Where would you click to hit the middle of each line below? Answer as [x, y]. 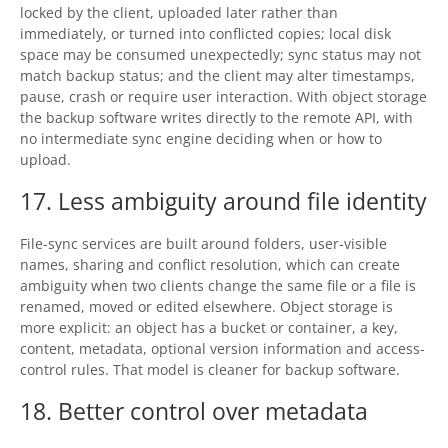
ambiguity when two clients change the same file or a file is [218, 286]
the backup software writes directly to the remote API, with [216, 118]
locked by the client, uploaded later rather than [179, 13]
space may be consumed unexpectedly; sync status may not [220, 55]
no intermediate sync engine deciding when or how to [201, 139]
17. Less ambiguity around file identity [223, 201]
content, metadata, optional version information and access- [222, 349]
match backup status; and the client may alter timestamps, [217, 76]
